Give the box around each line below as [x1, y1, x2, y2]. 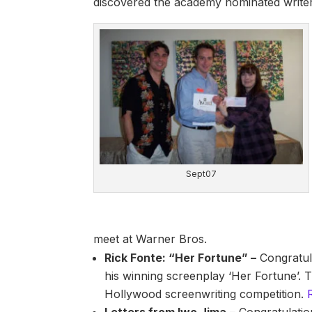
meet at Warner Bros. [93, 232, 208, 247]
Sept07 [186, 168, 217, 179]
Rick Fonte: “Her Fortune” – [104, 251, 257, 265]
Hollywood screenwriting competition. [104, 287, 308, 302]
